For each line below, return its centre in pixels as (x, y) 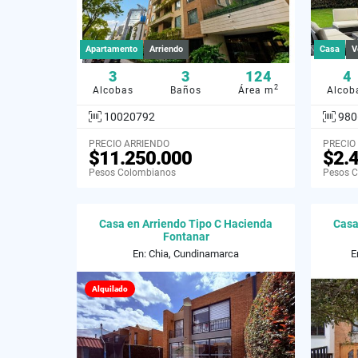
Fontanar (186, 236)
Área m (256, 90)
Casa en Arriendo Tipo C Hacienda (186, 223)
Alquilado (110, 288)
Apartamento (111, 49)
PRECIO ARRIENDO (129, 143)
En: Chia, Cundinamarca (186, 253)
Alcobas (113, 90)
